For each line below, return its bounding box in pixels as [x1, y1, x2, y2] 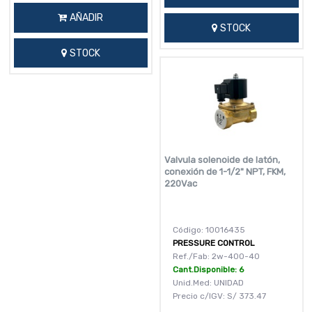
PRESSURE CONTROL [173, 238, 255, 249]
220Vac [164, 178, 197, 189]
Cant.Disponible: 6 [173, 265, 244, 275]
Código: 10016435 [173, 225, 245, 235]
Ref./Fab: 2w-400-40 [173, 251, 260, 262]
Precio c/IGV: [173, 291, 225, 302]
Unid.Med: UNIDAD [173, 278, 244, 288]
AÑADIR [70, 11, 104, 24]
